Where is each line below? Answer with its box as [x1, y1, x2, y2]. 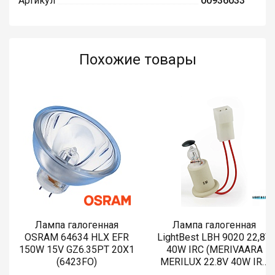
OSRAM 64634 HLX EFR [25, 231, 129, 244]
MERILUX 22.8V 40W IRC [160, 256, 268, 268]
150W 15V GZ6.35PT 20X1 [19, 244, 134, 256]
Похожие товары [79, 51, 196, 69]
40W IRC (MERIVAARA [166, 244, 263, 256]
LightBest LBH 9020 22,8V [157, 231, 271, 244]
